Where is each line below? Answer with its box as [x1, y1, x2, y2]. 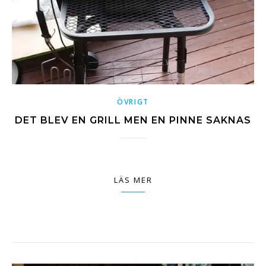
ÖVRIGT [116, 97, 150, 107]
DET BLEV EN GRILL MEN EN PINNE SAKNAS [15, 115, 251, 126]
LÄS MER [113, 175, 153, 186]
